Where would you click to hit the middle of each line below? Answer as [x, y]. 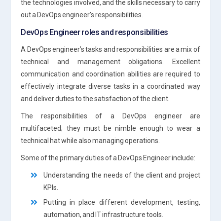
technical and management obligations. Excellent [110, 61]
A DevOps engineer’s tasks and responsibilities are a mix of [110, 49]
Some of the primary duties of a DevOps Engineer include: [108, 158]
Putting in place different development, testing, [122, 202]
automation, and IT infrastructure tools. [104, 214]
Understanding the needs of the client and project [122, 175]
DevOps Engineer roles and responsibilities [94, 32]
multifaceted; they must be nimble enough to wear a [110, 128]
